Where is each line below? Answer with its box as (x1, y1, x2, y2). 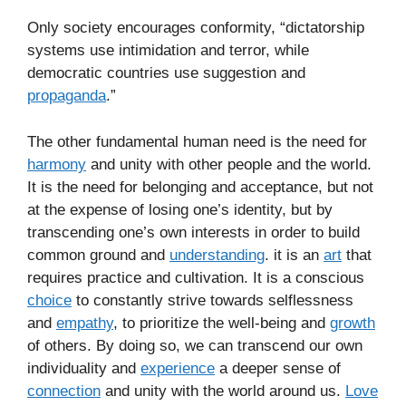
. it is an (265, 246, 324, 264)
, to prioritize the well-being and (113, 314, 330, 332)
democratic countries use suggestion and (27, 64, 305, 82)
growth (330, 314, 375, 332)
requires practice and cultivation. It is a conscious (27, 268, 364, 286)
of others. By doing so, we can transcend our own (27, 336, 362, 354)
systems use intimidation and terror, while (27, 42, 309, 60)
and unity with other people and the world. (86, 155, 372, 173)
